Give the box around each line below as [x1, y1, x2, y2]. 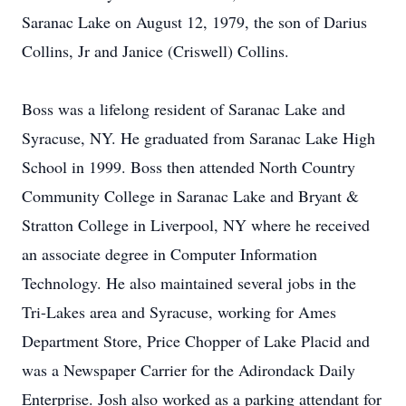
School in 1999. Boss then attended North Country [22, 156, 355, 178]
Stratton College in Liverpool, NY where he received [22, 214, 370, 236]
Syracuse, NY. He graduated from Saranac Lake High [22, 127, 375, 149]
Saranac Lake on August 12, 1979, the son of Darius [22, 11, 367, 33]
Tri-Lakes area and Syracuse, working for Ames [22, 301, 336, 323]
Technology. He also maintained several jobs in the [22, 272, 356, 294]
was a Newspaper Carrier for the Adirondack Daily [22, 359, 355, 381]
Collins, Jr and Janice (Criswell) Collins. [22, 40, 289, 62]
